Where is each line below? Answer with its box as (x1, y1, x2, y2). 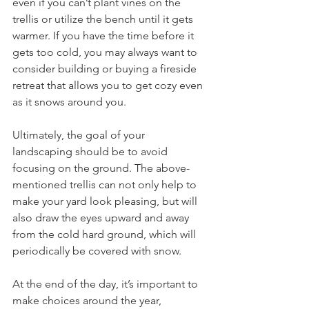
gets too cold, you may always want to (12, 45, 200, 59)
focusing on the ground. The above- (12, 161, 190, 175)
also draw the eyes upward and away (12, 210, 192, 224)
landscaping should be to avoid (12, 144, 170, 158)
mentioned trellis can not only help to (12, 177, 199, 191)
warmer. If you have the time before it (12, 28, 197, 42)
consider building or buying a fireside (12, 61, 199, 75)
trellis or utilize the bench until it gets (12, 12, 196, 26)
